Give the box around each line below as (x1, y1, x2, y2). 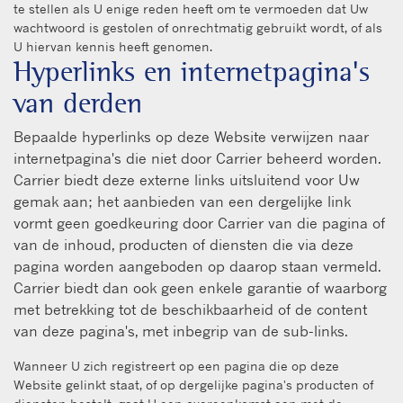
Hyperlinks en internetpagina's (13, 53, 370, 89)
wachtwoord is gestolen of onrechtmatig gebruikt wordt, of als (13, 19, 382, 35)
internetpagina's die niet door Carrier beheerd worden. (13, 148, 381, 167)
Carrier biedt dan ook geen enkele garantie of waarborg (13, 278, 387, 297)
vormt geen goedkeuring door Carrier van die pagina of (13, 213, 385, 232)
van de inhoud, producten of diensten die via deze (13, 235, 354, 254)
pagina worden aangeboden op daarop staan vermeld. (13, 256, 381, 275)
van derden (13, 85, 142, 121)
